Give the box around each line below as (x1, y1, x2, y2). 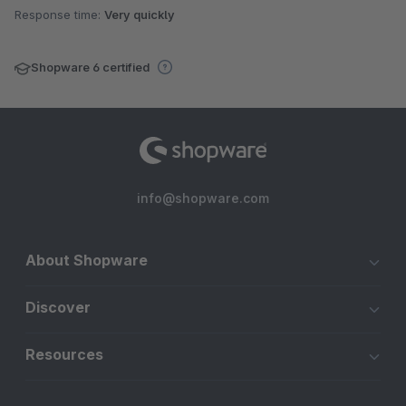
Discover (25, 298, 91, 317)
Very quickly (104, 7, 175, 23)
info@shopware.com (137, 190, 269, 207)
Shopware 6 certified (31, 60, 152, 75)
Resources (25, 345, 103, 364)
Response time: (14, 7, 104, 23)
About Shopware (25, 251, 148, 270)
